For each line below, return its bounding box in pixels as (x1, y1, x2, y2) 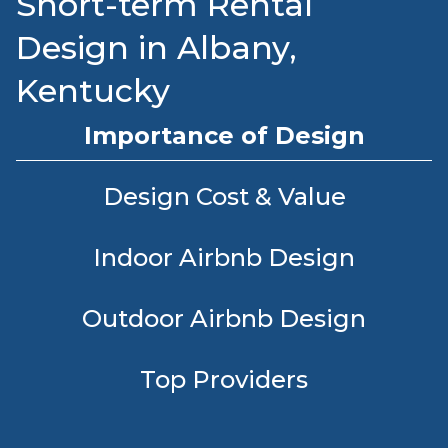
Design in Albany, (16, 28, 297, 67)
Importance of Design (83, 121, 365, 150)
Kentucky (16, 71, 170, 110)
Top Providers (140, 365, 308, 394)
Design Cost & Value (102, 182, 346, 211)
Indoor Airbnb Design (93, 243, 355, 272)
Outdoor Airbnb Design (82, 304, 366, 333)
